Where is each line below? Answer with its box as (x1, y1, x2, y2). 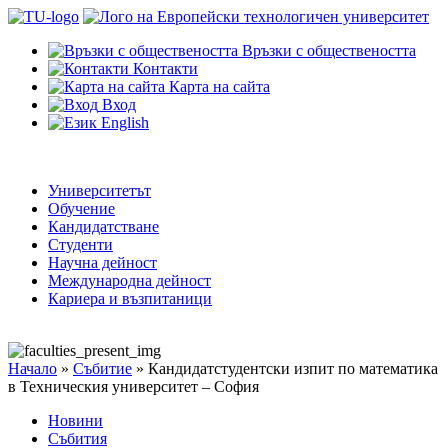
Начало (8, 360, 57, 377)
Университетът (48, 182, 151, 199)
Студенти (48, 236, 113, 253)
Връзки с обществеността (242, 42, 416, 59)
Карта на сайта (169, 78, 270, 95)
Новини (48, 412, 103, 429)
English (101, 114, 149, 131)
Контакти (133, 60, 198, 77)
